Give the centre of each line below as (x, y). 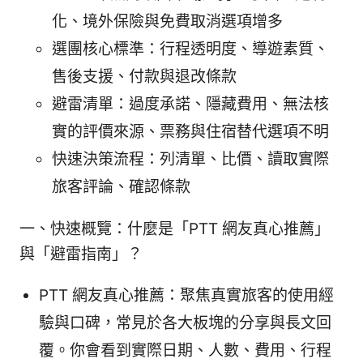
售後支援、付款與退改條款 (144, 77)
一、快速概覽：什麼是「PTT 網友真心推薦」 (175, 229)
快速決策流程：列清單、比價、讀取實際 (190, 160)
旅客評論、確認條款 (121, 187)
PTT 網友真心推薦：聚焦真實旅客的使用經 (186, 296)
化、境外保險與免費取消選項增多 (167, 22)
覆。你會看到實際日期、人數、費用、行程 (185, 351)
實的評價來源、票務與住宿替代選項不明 (190, 132)
